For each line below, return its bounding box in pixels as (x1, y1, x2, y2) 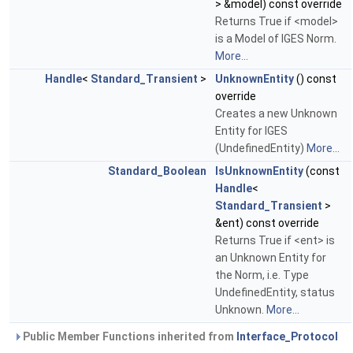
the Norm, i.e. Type (215, 269, 309, 282)
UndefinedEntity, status (215, 286, 335, 299)
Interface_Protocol (236, 330, 338, 344)
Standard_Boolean (108, 165, 206, 178)
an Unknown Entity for (215, 251, 326, 265)
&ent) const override (215, 217, 319, 230)
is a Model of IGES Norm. (215, 32, 336, 46)
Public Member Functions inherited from (20, 330, 236, 344)
